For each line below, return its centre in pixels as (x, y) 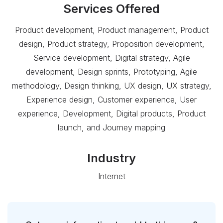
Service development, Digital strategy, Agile (111, 58)
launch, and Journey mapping (111, 128)
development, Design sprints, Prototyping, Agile (111, 72)
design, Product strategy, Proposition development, (111, 44)
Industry (111, 158)
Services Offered (111, 9)
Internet (111, 176)
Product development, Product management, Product (111, 30)
